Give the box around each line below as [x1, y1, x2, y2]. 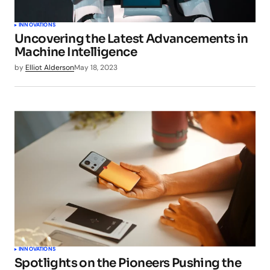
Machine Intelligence [14, 44, 137, 60]
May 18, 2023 [74, 62, 118, 72]
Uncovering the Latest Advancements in [14, 31, 248, 46]
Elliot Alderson [25, 62, 74, 72]
